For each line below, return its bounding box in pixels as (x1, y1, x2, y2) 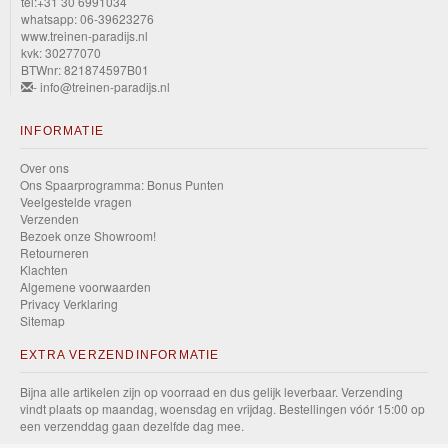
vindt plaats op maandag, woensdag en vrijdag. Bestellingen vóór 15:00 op (20, 400, 425, 417)
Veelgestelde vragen (20, 193, 132, 210)
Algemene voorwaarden (20, 278, 151, 295)
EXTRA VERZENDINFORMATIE (20, 348, 220, 362)
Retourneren (20, 244, 89, 261)
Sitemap (20, 312, 65, 329)
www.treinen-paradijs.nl (21, 27, 148, 44)
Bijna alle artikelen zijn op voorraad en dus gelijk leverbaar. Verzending (20, 383, 403, 400)
